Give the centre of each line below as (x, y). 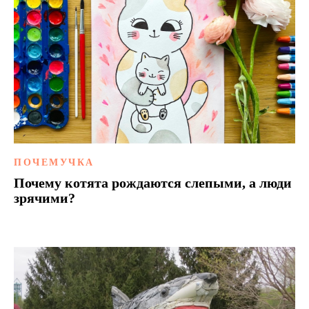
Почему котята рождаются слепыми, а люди (153, 183)
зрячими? (44, 198)
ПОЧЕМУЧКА (54, 163)
